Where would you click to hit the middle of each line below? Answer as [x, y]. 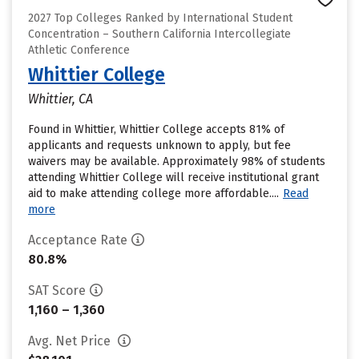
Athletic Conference [79, 50]
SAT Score [57, 290]
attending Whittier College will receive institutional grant [173, 177]
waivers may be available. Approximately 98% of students [177, 161]
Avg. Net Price [71, 341]
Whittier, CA [61, 99]
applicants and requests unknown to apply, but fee [159, 145]
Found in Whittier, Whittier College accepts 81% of [156, 129]
